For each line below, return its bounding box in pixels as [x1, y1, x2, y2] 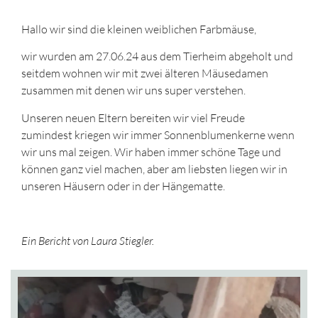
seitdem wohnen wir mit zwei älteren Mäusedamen [21, 66, 268, 81]
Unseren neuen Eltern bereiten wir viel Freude [21, 110, 245, 125]
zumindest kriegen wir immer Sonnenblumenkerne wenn [21, 127, 295, 142]
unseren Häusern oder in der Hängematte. [21, 178, 225, 193]
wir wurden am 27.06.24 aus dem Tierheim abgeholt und [21, 49, 293, 64]
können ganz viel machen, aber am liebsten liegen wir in [21, 161, 287, 176]
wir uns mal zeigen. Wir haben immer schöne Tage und [21, 144, 281, 159]
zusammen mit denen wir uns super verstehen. [21, 83, 246, 98]
